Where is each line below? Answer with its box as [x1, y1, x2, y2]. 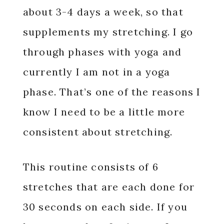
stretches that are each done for [22, 180, 195, 193]
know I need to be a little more [22, 105, 185, 118]
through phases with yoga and [22, 45, 182, 58]
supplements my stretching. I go [22, 25, 193, 38]
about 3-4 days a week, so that [22, 5, 183, 18]
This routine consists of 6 [22, 160, 158, 173]
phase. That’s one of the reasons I [22, 85, 201, 98]
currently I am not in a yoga [22, 65, 170, 78]
